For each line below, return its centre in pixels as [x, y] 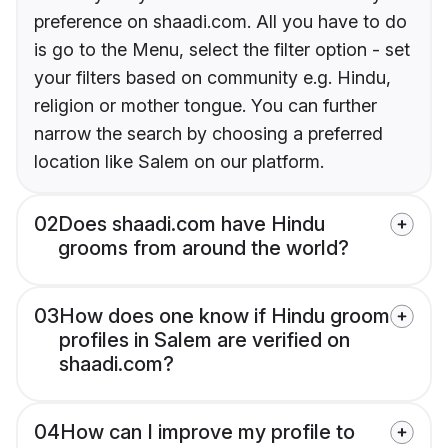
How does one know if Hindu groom [224, 315]
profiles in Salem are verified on [204, 339]
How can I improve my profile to [207, 431]
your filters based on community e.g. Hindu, [212, 77]
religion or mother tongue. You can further [205, 105]
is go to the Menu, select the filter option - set [222, 49]
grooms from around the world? [203, 247]
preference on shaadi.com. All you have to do [220, 21]
